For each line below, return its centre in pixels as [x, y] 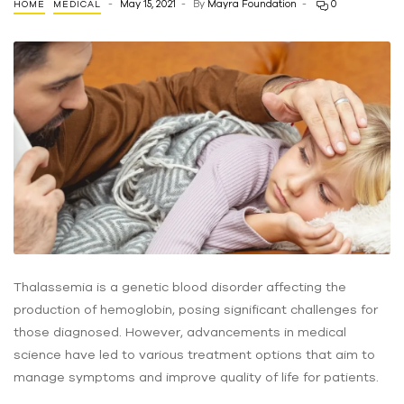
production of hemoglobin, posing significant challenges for [196, 309]
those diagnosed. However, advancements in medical [180, 331]
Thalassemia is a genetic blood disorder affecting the [180, 286]
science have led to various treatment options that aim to [194, 354]
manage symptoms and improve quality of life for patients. [196, 376]
